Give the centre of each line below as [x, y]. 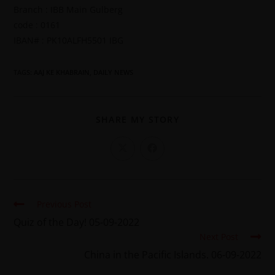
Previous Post [64, 204]
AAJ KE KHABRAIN [62, 72]
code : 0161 [37, 25]
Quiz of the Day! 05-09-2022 [77, 223]
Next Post [219, 237]
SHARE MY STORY [137, 120]
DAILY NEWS [114, 72]
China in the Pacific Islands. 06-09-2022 [172, 255]
